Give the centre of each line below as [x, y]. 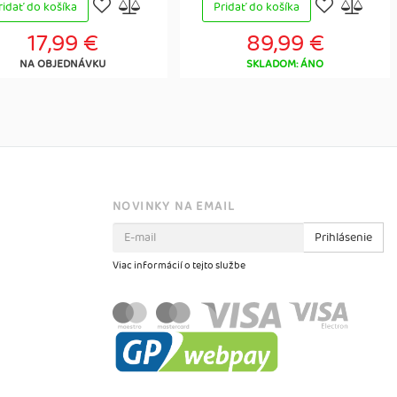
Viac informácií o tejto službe [179, 266]
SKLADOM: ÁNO [285, 64]
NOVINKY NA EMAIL [174, 206]
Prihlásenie [343, 237]
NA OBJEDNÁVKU [62, 64]
